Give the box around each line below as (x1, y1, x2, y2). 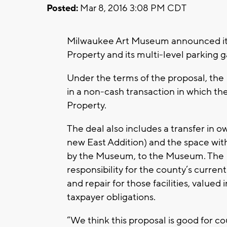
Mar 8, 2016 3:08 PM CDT (78, 2, 186, 14)
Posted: (47, 2, 78, 14)
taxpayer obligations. (67, 191, 158, 203)
